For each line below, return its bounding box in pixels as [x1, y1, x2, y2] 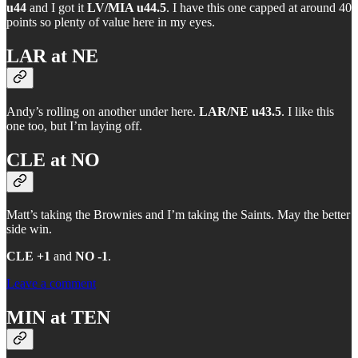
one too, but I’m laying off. [6, 118, 142, 133]
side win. [6, 222, 52, 237]
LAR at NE [6, 45, 98, 66]
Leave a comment [6, 276, 96, 291]
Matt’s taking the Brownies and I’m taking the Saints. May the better [6, 208, 350, 222]
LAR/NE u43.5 [199, 104, 281, 118]
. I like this [281, 104, 334, 118]
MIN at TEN [6, 307, 110, 328]
